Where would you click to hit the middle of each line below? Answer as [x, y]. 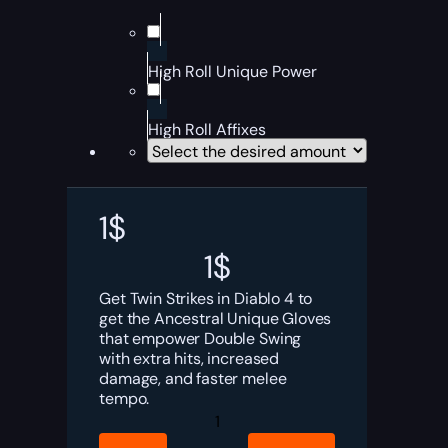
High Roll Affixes [207, 129]
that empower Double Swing [200, 338]
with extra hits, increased [189, 358]
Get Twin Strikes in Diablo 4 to [206, 298]
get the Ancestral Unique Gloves [215, 318]
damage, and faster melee [193, 378]
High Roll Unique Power [233, 71]
